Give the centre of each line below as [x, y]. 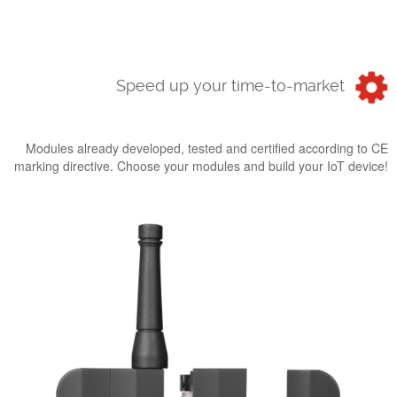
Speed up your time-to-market [231, 86]
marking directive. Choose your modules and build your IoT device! [201, 166]
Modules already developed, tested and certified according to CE [207, 148]
